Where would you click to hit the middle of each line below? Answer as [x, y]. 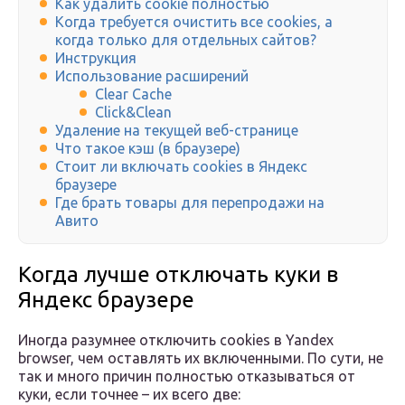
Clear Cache [133, 94]
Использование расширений [152, 76]
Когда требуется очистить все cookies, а [194, 22]
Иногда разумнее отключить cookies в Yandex [176, 340]
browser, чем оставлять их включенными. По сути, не [201, 358]
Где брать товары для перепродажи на [190, 203]
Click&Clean [133, 113]
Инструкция [96, 58]
